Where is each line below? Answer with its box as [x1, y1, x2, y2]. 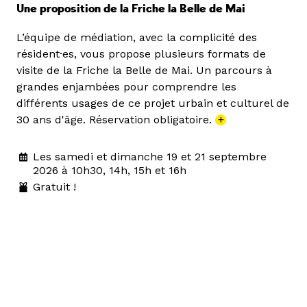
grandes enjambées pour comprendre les [16, 80, 236, 94]
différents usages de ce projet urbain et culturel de [16, 97, 289, 110]
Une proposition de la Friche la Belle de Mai [16, 2, 245, 16]
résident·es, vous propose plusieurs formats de [16, 47, 266, 61]
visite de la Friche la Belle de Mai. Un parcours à [16, 64, 272, 77]
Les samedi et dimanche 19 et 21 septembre [33, 150, 267, 164]
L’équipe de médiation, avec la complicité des [16, 31, 257, 45]
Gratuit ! [33, 180, 76, 194]
